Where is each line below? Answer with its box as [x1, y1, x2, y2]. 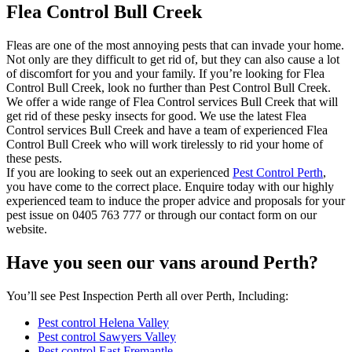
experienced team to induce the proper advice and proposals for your [6, 194, 345, 208]
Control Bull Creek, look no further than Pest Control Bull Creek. [6, 81, 331, 95]
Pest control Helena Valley [38, 316, 169, 330]
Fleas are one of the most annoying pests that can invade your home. [6, 38, 344, 53]
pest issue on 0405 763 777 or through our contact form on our [6, 208, 317, 222]
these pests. [6, 152, 62, 166]
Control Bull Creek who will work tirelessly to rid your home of [6, 137, 323, 152]
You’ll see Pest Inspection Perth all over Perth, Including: [6, 289, 288, 303]
